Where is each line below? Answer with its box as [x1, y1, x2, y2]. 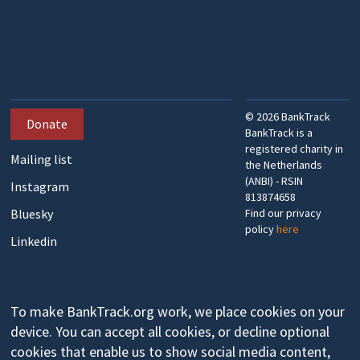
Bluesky [10, 206, 54, 223]
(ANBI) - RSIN [245, 174, 304, 189]
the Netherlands [245, 157, 323, 173]
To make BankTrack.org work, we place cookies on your [10, 302, 346, 321]
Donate [27, 116, 68, 133]
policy [245, 222, 277, 237]
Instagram [10, 178, 70, 195]
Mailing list [10, 151, 73, 168]
